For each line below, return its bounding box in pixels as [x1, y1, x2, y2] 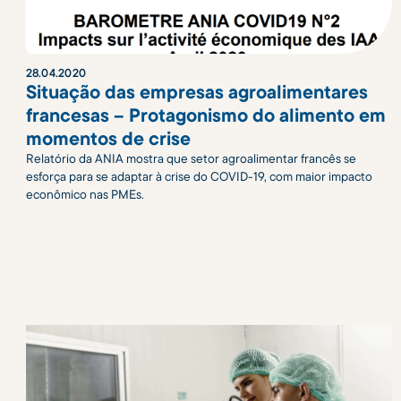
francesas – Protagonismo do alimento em [25, 103, 386, 127]
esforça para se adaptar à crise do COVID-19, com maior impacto [25, 168, 372, 185]
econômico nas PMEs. [25, 186, 144, 203]
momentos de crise [25, 126, 191, 150]
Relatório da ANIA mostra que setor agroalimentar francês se [25, 150, 356, 167]
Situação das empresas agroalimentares [25, 80, 368, 104]
